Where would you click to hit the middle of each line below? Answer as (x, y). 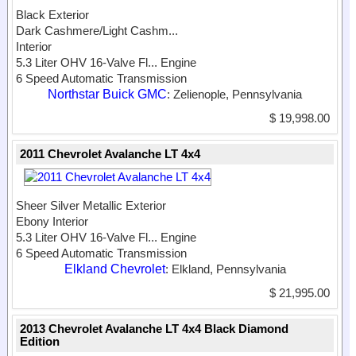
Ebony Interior (52, 222)
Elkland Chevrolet (114, 269)
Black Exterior (52, 15)
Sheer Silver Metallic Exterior (91, 206)
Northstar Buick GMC (107, 95)
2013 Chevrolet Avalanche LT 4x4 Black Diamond (154, 329)
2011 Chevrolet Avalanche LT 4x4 (110, 154)
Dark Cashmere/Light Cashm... (97, 31)
